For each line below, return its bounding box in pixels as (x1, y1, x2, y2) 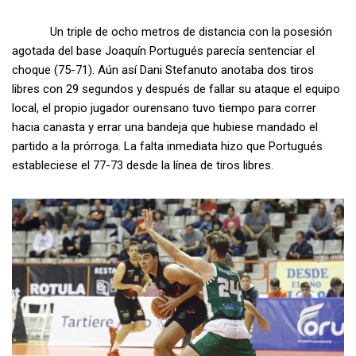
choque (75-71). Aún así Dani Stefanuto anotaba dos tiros (12, 62, 314, 77)
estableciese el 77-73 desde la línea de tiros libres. (12, 157, 273, 172)
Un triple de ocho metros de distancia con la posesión (12, 24, 332, 39)
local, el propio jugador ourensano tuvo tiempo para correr (12, 100, 316, 115)
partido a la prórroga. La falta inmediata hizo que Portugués (12, 138, 323, 153)
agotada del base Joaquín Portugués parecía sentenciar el (12, 43, 315, 58)
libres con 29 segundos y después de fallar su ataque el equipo (12, 81, 340, 96)
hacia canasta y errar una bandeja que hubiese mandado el (12, 119, 318, 134)
